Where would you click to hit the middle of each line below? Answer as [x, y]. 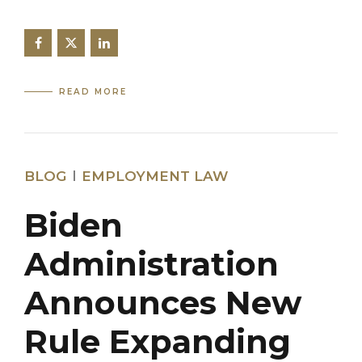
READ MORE [93, 91]
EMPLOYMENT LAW [155, 176]
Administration [152, 264]
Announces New [163, 303]
